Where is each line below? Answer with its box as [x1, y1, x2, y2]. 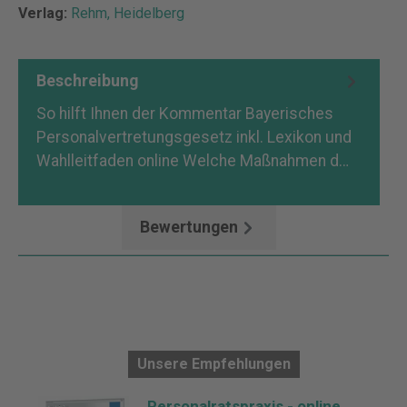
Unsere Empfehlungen [136, 354, 291, 372]
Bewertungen [140, 218, 238, 237]
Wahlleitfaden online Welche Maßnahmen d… [36, 151, 349, 170]
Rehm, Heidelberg [71, 5, 184, 22]
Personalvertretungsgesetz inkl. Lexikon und [36, 127, 352, 146]
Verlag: [18, 5, 71, 22]
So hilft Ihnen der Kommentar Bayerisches [36, 104, 333, 123]
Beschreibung [36, 72, 138, 91]
